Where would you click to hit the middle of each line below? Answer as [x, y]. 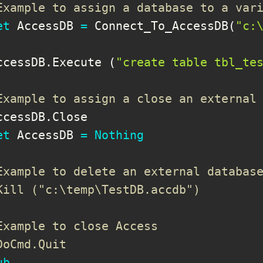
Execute [80, 62]
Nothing [119, 135]
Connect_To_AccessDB [158, 26]
